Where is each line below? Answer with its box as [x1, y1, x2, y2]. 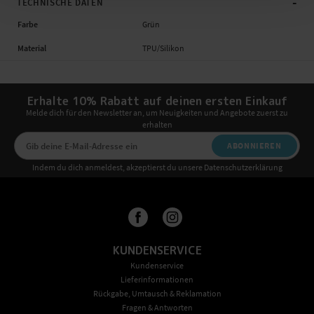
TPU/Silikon [142, 43, 184, 53]
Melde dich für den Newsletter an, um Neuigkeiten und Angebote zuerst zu [26, 107, 288, 118]
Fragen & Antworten [121, 302, 193, 313]
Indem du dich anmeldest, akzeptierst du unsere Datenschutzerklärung [32, 162, 282, 172]
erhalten [142, 119, 172, 130]
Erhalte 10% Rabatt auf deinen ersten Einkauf [27, 93, 287, 109]
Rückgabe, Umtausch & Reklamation [93, 288, 221, 299]
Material [18, 43, 46, 53]
